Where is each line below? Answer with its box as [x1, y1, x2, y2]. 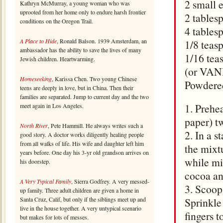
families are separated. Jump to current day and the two [20, 93, 149, 101]
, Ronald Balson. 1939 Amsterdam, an [57, 37, 147, 45]
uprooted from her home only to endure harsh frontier [20, 8, 146, 16]
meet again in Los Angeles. [20, 102, 84, 110]
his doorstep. [20, 157, 50, 165]
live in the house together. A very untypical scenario [20, 204, 141, 212]
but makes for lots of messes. [20, 213, 89, 221]
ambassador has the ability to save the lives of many [20, 46, 141, 54]
